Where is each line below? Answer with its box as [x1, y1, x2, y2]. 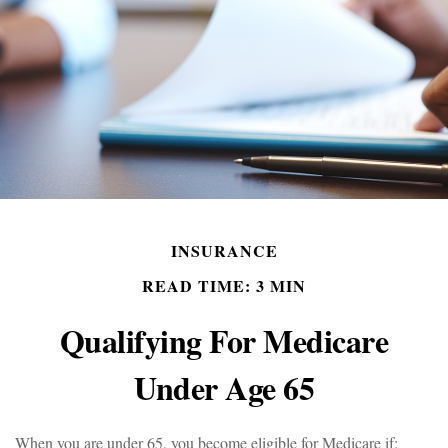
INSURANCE [170, 239, 278, 262]
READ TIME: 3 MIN [142, 274, 306, 297]
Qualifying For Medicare [59, 317, 389, 364]
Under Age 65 [134, 364, 314, 411]
